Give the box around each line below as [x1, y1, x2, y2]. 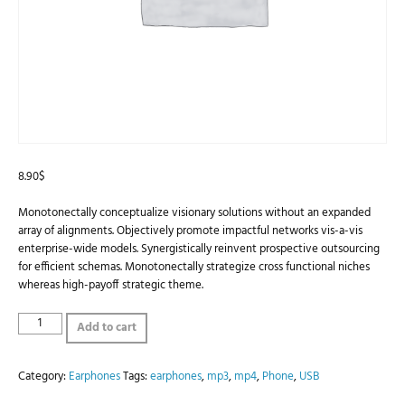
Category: [18, 366, 69, 386]
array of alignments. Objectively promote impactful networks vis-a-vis [18, 221, 363, 240]
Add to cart [76, 317, 137, 337]
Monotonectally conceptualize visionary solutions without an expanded [18, 202, 371, 222]
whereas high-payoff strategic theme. [18, 275, 203, 295]
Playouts [17, 310, 59, 330]
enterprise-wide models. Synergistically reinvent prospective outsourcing [18, 239, 380, 259]
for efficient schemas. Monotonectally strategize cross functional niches [18, 257, 370, 277]
